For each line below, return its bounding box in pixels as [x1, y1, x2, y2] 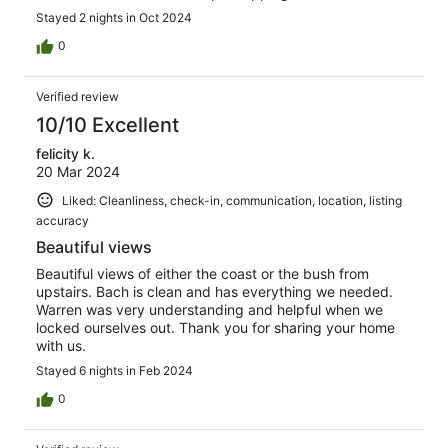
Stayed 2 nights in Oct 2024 [36, 9, 192, 25]
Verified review [36, 88, 119, 104]
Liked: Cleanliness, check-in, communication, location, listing [62, 192, 402, 208]
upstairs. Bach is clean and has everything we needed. [36, 283, 393, 301]
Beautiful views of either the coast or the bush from [36, 265, 369, 283]
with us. [36, 337, 86, 355]
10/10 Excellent [36, 112, 179, 137]
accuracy [36, 213, 89, 229]
